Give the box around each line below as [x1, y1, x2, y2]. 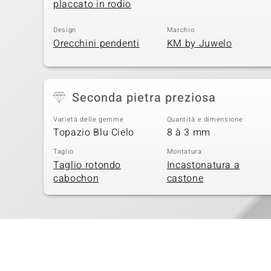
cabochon [53, 171, 99, 186]
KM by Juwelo [166, 36, 232, 51]
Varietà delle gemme [53, 114, 124, 125]
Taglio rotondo [53, 157, 122, 172]
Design [53, 25, 76, 35]
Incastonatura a [166, 157, 240, 172]
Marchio [166, 25, 195, 35]
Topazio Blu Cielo [53, 125, 135, 140]
